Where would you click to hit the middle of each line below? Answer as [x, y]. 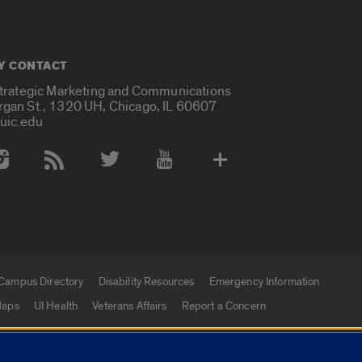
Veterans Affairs [130, 306]
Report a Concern [223, 306]
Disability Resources [146, 282]
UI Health [56, 306]
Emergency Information [264, 282]
